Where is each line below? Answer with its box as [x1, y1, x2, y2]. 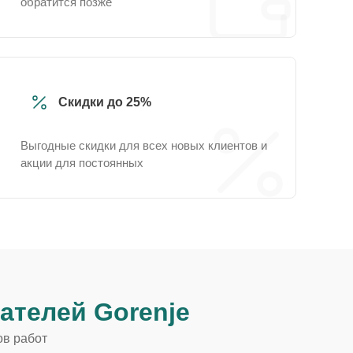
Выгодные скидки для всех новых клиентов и [20, 139, 267, 152]
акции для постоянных [20, 156, 143, 169]
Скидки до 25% [58, 95, 151, 109]
